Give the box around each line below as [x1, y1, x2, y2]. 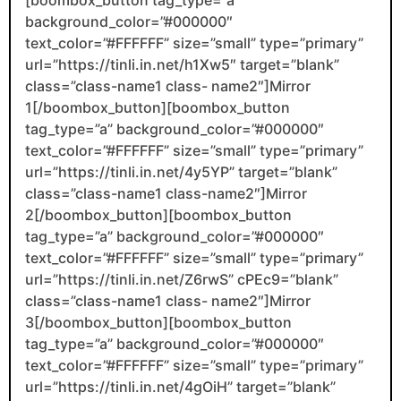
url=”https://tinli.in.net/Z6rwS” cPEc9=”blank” [25, 269, 338, 288]
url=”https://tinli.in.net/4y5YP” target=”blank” [25, 162, 337, 181]
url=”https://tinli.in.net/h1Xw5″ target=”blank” [25, 55, 339, 73]
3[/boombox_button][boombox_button [25, 312, 292, 331]
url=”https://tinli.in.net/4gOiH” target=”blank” [25, 377, 336, 396]
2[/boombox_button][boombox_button [25, 205, 292, 224]
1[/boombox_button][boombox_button [25, 98, 290, 116]
